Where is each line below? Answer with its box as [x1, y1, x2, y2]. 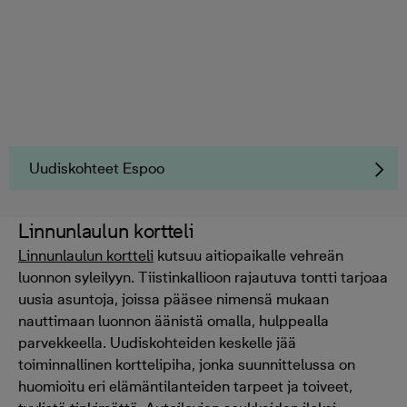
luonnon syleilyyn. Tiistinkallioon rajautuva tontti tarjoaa [18, 268, 388, 286]
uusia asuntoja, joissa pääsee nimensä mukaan [18, 290, 329, 308]
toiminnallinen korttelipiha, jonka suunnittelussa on [18, 355, 355, 373]
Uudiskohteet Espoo [29, 159, 164, 177]
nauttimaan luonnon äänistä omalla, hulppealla [18, 312, 329, 330]
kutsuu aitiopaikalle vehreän [154, 246, 343, 264]
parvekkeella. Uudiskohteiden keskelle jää [18, 333, 296, 352]
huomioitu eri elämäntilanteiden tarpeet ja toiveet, [18, 377, 352, 395]
